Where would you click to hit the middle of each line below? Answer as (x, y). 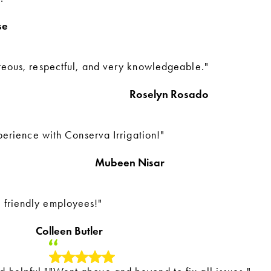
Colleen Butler (69, 230)
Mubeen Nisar (130, 162)
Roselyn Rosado (169, 94)
